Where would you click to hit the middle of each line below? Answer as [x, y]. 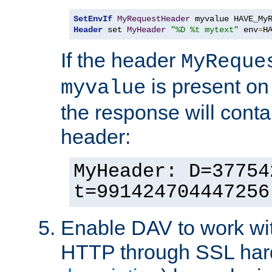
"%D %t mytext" [205, 29]
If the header [121, 60]
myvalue [103, 88]
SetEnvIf [93, 19]
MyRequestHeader [154, 19]
